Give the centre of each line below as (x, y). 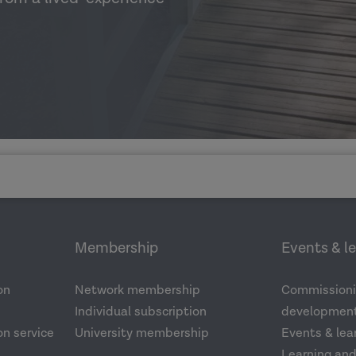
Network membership (137, 290)
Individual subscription (140, 312)
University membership (141, 333)
